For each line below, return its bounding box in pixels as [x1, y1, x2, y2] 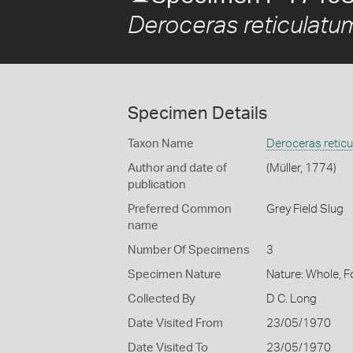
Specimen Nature [128, 269, 221, 281]
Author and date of [128, 162, 227, 174]
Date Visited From [128, 318, 223, 329]
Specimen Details [128, 105, 267, 122]
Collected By [128, 293, 195, 305]
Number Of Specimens [128, 244, 250, 256]
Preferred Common [128, 203, 232, 215]
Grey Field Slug [266, 203, 344, 215]
